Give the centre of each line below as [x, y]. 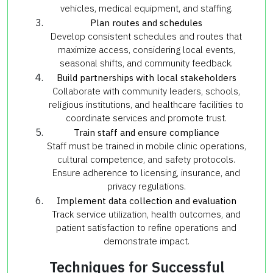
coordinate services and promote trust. [146, 118]
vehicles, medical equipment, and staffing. [146, 8]
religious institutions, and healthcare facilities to [146, 104]
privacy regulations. [146, 186]
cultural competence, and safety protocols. [146, 159]
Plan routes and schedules [146, 23]
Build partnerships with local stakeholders [146, 77]
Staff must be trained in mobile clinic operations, [146, 146]
